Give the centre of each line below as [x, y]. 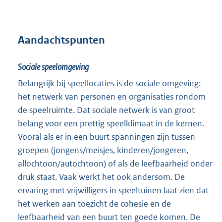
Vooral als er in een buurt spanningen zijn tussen [107, 137]
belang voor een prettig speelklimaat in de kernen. [111, 123]
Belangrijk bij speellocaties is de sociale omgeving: [109, 83]
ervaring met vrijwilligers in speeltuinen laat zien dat [113, 190]
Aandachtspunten [61, 40]
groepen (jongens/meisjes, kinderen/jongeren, [103, 150]
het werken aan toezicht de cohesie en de [94, 203]
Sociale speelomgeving [53, 67]
